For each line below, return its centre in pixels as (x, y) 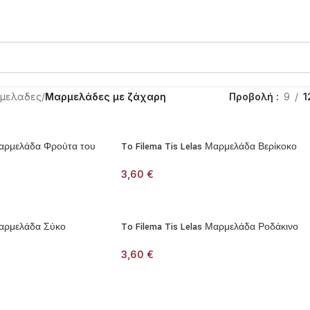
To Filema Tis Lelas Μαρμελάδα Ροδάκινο (209, 227)
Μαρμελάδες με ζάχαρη (105, 97)
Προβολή (252, 97)
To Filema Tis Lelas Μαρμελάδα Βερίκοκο (209, 147)
